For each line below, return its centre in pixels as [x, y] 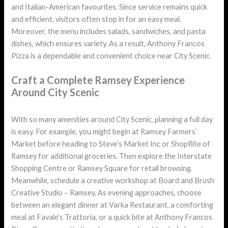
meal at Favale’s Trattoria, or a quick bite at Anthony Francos [112, 217]
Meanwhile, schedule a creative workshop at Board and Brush [113, 181]
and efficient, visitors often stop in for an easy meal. [96, 19]
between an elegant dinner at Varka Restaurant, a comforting [112, 205]
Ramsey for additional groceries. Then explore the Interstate [112, 156]
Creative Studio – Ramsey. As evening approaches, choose [107, 193]
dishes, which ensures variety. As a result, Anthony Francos [108, 44]
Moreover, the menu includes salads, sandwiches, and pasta [109, 32]
